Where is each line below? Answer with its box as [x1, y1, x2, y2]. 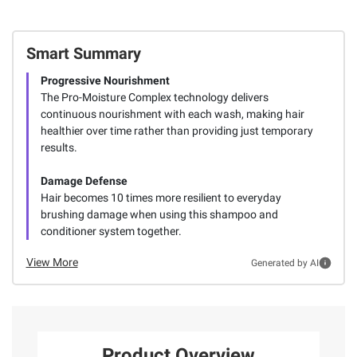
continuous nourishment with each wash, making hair [40, 108, 304, 121]
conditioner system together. [40, 225, 182, 238]
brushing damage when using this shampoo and [40, 208, 278, 222]
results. [40, 141, 77, 155]
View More [25, 256, 78, 269]
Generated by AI [250, 257, 319, 269]
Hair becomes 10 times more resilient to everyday [40, 191, 281, 205]
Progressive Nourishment [40, 74, 170, 88]
